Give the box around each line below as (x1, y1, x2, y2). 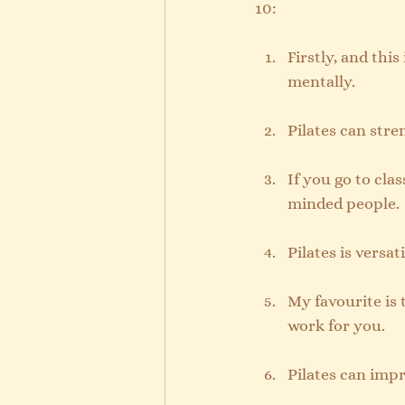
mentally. (287, 72, 355, 91)
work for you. (287, 316, 385, 335)
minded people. (287, 194, 400, 213)
